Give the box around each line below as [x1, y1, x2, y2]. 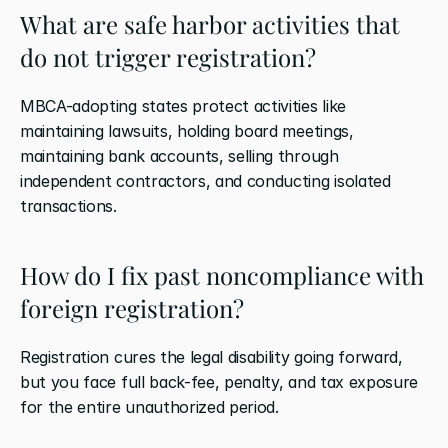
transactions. [20, 195, 117, 216]
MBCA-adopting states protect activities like [20, 95, 346, 116]
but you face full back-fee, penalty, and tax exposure [20, 371, 419, 392]
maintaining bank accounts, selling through [20, 145, 339, 166]
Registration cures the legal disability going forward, [20, 346, 403, 367]
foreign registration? [20, 291, 244, 324]
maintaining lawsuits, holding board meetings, [20, 120, 354, 141]
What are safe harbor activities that [20, 7, 400, 40]
